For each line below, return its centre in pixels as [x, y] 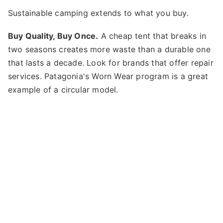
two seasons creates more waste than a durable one [109, 50]
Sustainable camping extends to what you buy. [98, 13]
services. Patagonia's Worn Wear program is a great [108, 76]
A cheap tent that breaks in [152, 36]
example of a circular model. [63, 90]
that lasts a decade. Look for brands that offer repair [111, 63]
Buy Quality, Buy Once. [53, 36]
